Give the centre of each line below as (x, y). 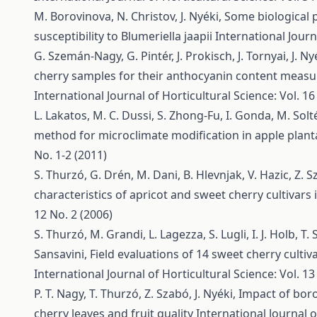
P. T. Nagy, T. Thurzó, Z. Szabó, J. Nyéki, (136, 294)
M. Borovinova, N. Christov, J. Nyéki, (129, 16)
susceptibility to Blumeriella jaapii (125, 36)
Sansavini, (62, 254)
